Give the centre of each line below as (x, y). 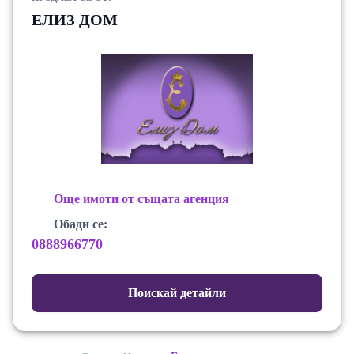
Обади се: (81, 224)
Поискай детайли (177, 293)
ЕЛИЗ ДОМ (75, 20)
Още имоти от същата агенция (141, 199)
